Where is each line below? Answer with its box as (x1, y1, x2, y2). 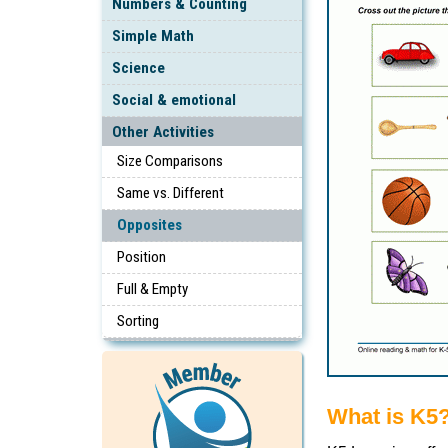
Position (117, 247, 166, 266)
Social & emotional (112, 90, 236, 109)
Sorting (117, 311, 159, 330)
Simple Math (112, 26, 194, 45)
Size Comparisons (117, 151, 223, 170)
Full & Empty (117, 279, 188, 298)
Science (112, 58, 165, 77)
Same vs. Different (117, 183, 224, 202)
